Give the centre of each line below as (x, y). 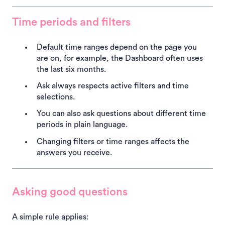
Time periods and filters (71, 22)
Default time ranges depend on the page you (117, 47)
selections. (56, 97)
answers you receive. (74, 152)
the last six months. (71, 69)
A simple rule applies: (50, 217)
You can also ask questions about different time (121, 114)
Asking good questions (70, 192)
